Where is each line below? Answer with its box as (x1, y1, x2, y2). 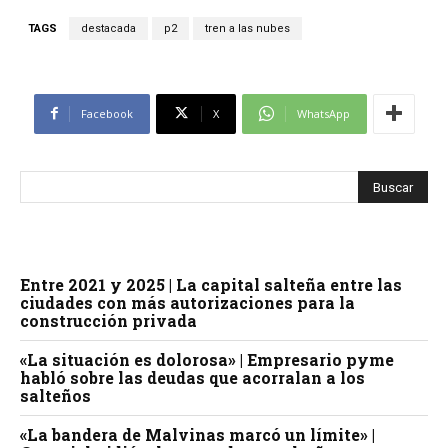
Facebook (80, 105, 133, 121)
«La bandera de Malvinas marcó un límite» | (20, 423, 375, 445)
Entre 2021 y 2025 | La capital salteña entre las (20, 273, 402, 295)
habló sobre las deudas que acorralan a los (20, 366, 365, 388)
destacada (81, 21, 136, 35)
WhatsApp (296, 105, 350, 121)
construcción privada (20, 309, 197, 331)
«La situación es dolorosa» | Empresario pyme (20, 348, 394, 370)
